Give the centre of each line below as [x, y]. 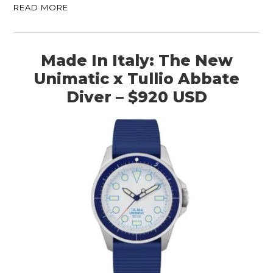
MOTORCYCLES [136, 190]
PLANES [136, 243]
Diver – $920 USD [136, 97]
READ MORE [41, 7]
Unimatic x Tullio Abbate [136, 78]
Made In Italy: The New [136, 60]
